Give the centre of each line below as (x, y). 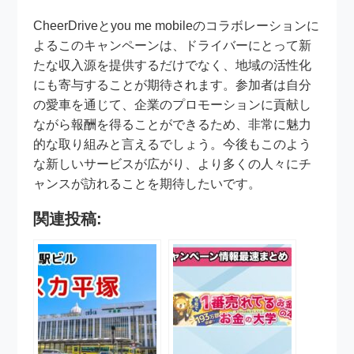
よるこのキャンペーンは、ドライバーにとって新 (173, 45)
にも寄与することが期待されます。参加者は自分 (173, 85)
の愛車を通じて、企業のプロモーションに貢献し (173, 104)
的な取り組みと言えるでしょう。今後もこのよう (173, 144)
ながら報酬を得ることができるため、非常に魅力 (173, 124)
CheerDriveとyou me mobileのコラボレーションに (177, 25)
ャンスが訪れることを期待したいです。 (147, 183)
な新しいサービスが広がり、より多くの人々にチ (173, 164)
